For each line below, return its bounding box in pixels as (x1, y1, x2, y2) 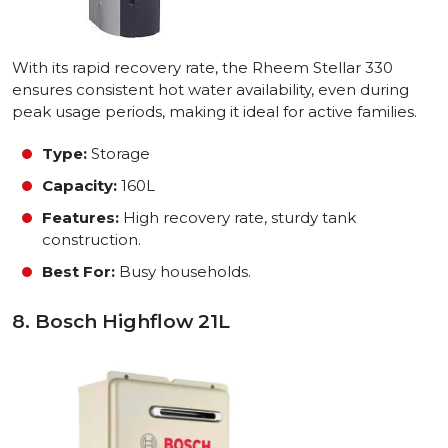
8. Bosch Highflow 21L (12, 310, 230, 334)
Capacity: (42, 176, 117, 196)
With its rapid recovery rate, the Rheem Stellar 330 (12, 58, 393, 78)
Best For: (42, 262, 115, 282)
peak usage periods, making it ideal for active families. (12, 102, 417, 122)
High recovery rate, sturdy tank (119, 208, 356, 228)
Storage (87, 144, 150, 164)
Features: (42, 208, 119, 228)
